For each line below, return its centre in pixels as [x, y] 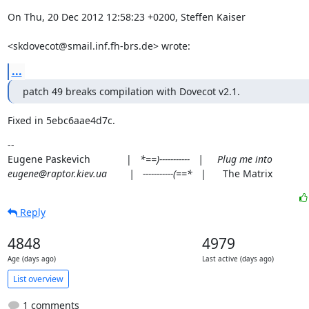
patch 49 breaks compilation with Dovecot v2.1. [131, 91]
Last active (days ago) [238, 259]
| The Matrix [232, 173]
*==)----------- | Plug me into [206, 159]
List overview [38, 279]
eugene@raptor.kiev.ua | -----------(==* [100, 173]
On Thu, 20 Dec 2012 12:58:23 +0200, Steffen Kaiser [126, 17]
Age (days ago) [31, 259]
